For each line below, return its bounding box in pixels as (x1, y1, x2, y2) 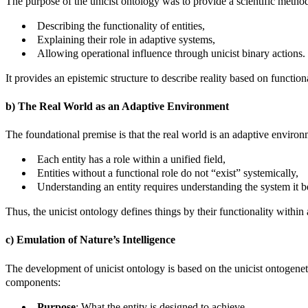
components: (5, 276, 60, 288)
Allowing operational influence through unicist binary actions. (37, 47, 305, 59)
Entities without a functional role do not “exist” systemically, (37, 167, 298, 179)
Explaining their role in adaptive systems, (37, 33, 215, 45)
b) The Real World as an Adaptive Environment (5, 100, 229, 112)
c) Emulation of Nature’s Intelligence (5, 234, 175, 246)
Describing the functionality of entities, (37, 19, 205, 32)
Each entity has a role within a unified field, (37, 153, 225, 166)
